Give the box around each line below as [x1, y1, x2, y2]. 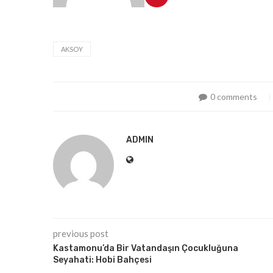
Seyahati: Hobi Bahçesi [53, 255, 152, 266]
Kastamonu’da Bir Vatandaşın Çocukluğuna [53, 243, 238, 254]
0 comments [210, 91, 257, 102]
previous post [53, 228, 108, 239]
